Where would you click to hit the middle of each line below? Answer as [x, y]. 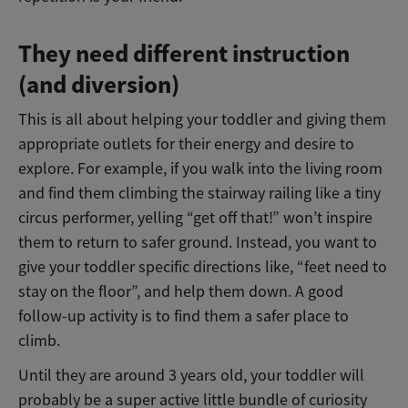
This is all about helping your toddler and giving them [202, 119]
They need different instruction [184, 53]
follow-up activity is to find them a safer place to [184, 316]
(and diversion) [99, 84]
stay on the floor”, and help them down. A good [181, 291]
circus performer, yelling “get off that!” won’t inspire [195, 217]
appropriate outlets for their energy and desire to [186, 143]
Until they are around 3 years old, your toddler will [191, 375]
